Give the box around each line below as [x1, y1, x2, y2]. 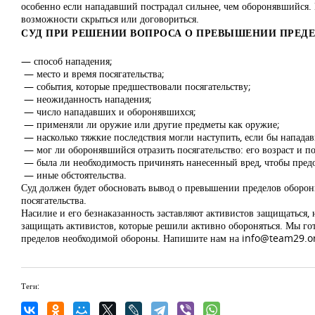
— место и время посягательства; [21, 67, 165, 80]
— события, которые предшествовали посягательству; [21, 79, 251, 93]
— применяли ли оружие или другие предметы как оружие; [21, 117, 280, 131]
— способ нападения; [21, 54, 112, 67]
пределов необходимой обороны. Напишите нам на [21, 231, 242, 245]
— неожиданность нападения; [21, 92, 152, 105]
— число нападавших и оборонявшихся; [21, 105, 196, 118]
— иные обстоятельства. [21, 168, 127, 181]
